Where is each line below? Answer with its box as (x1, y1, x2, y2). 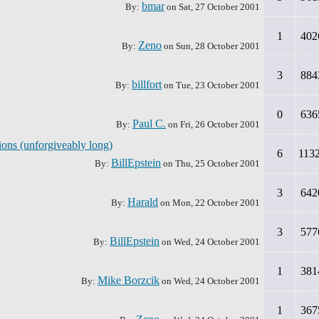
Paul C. (132, 117, 166, 130)
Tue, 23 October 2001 (176, 80, 260, 90)
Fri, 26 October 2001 (180, 119, 260, 130)
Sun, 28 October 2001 (176, 41, 260, 51)
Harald (127, 196, 158, 208)
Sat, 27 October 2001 (179, 1, 260, 12)
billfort (132, 78, 162, 90)
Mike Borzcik (98, 274, 159, 286)
